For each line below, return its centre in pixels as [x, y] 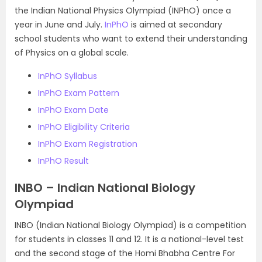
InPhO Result [63, 161]
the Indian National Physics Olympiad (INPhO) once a [123, 11]
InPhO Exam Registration [88, 144]
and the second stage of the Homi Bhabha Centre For [125, 253]
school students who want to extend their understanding [131, 39]
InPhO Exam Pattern [79, 93]
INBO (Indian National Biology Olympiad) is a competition [130, 225]
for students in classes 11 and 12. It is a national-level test [129, 239]
